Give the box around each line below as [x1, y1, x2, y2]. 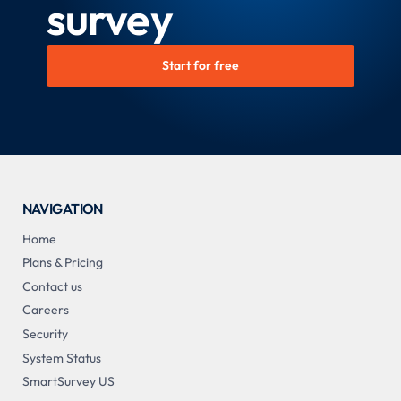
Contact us [21, 277, 82, 294]
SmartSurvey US [21, 373, 115, 390]
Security [21, 325, 68, 342]
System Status [21, 349, 101, 366]
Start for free [162, 57, 239, 74]
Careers [21, 302, 69, 319]
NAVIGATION [21, 200, 103, 218]
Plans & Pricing [21, 254, 103, 271]
